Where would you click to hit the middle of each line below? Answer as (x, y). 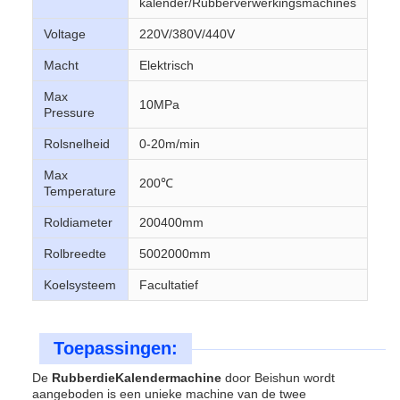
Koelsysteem (80, 285)
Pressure (69, 112)
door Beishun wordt (278, 378)
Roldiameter (78, 222)
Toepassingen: (116, 348)
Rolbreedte (75, 254)
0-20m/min (170, 144)
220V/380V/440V (187, 34)
